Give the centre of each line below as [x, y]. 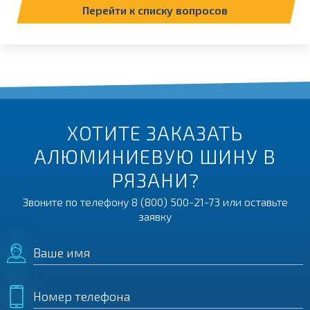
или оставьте [254, 202]
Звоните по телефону [77, 202]
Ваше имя [62, 253]
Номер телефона [82, 296]
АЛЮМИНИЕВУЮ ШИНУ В [155, 156]
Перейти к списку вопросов [155, 10]
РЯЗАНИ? [155, 180]
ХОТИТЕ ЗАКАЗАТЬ [155, 133]
